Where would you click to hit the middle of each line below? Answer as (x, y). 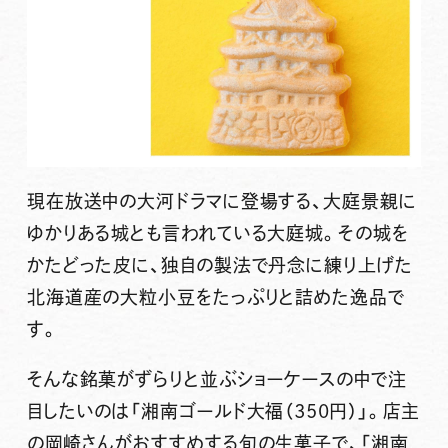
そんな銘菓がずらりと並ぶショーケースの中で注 (216, 378)
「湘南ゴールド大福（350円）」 (249, 410)
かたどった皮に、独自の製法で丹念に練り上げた (219, 264)
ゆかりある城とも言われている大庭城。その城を (217, 232)
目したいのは (78, 410)
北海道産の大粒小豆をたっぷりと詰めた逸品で (215, 296)
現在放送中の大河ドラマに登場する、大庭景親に (221, 200)
